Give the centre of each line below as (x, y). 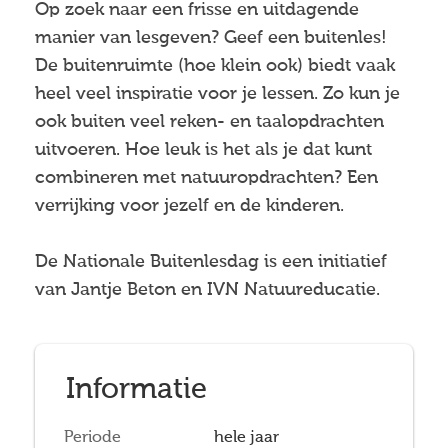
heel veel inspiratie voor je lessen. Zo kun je (217, 94)
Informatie (136, 391)
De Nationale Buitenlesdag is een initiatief (211, 262)
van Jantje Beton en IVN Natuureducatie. (210, 290)
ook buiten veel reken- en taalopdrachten (209, 122)
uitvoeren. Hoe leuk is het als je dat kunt (203, 150)
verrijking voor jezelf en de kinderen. (189, 206)
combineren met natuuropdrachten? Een (206, 178)
